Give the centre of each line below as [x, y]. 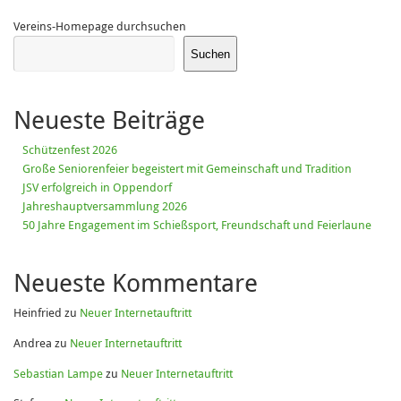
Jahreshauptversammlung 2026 [105, 207]
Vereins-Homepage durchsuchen [100, 27]
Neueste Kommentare [136, 283]
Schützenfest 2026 [70, 150]
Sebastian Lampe [58, 373]
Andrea [33, 343]
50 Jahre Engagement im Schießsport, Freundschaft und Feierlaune [197, 226]
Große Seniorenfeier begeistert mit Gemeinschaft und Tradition [187, 169]
